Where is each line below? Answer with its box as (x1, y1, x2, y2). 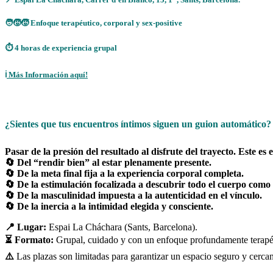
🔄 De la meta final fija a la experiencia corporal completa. (5, 168, 244, 179)
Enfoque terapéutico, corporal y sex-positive (30, 18, 182, 28)
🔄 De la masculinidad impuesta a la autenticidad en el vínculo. (5, 190, 262, 201)
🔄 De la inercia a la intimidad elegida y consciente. (5, 201, 213, 212)
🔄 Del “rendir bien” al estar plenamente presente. (5, 157, 211, 168)
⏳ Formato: (5, 235, 56, 246)
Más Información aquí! (7, 69, 88, 79)
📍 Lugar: (5, 222, 49, 233)
